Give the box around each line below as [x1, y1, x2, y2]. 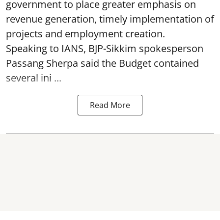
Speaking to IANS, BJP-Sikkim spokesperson [6, 42, 203, 55]
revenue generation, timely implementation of [6, 12, 214, 26]
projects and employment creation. [6, 27, 165, 40]
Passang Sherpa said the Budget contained [6, 56, 199, 70]
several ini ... [6, 71, 61, 84]
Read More [90, 100, 130, 110]
